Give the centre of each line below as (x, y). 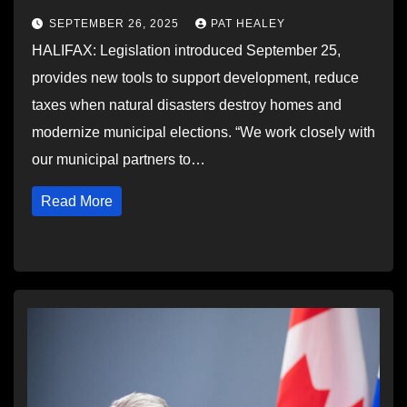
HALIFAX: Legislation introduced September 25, (186, 50)
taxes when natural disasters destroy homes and (187, 105)
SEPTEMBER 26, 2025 (116, 24)
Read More (77, 201)
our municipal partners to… (119, 159)
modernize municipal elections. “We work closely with (203, 132)
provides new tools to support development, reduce (195, 78)
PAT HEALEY (248, 24)
